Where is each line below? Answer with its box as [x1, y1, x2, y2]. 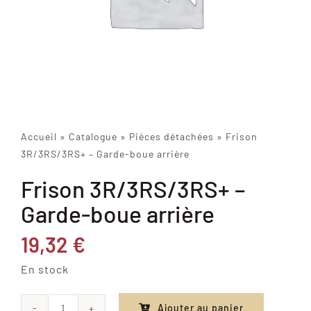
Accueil [20, 131, 57, 143]
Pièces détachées [128, 131, 214, 143]
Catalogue [68, 131, 117, 143]
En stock [20, 262, 69, 276]
